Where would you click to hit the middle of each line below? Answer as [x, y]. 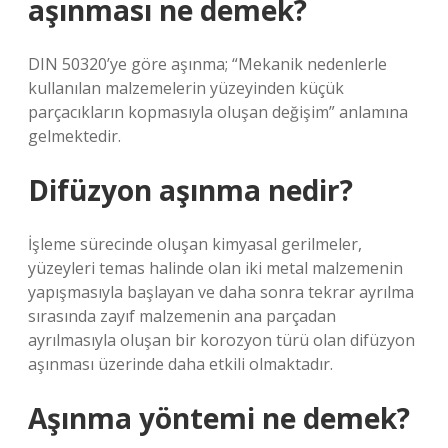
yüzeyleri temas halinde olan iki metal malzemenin [215, 268]
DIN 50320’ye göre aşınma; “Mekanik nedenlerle [207, 64]
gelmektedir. [74, 136]
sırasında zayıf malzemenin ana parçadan [182, 316]
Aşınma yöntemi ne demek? [219, 418]
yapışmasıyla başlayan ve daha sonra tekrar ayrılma [221, 292]
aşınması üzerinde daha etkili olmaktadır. [180, 364]
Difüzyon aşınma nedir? [190, 190]
